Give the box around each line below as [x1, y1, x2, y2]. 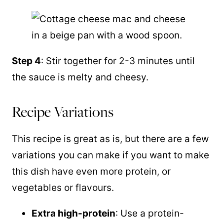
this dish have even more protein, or [12, 166, 171, 177]
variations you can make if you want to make [12, 149, 209, 161]
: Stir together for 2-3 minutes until [41, 55, 195, 67]
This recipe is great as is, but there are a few [12, 133, 209, 145]
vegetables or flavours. [12, 182, 114, 193]
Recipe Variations [12, 102, 113, 122]
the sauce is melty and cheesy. [12, 72, 148, 83]
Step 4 [12, 55, 41, 67]
